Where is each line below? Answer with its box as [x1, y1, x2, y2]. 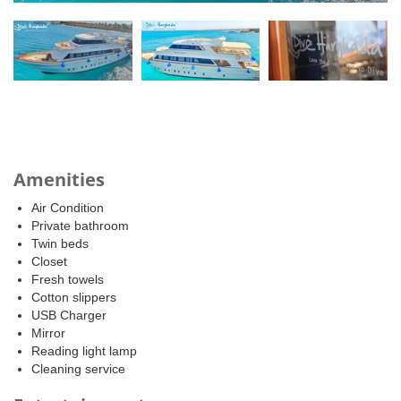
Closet [31, 254, 67, 269]
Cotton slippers [31, 290, 116, 305]
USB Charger [31, 308, 107, 323]
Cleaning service [31, 362, 125, 377]
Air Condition [31, 200, 104, 216]
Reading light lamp [31, 344, 137, 359]
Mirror [31, 326, 65, 341]
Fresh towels [31, 272, 104, 287]
